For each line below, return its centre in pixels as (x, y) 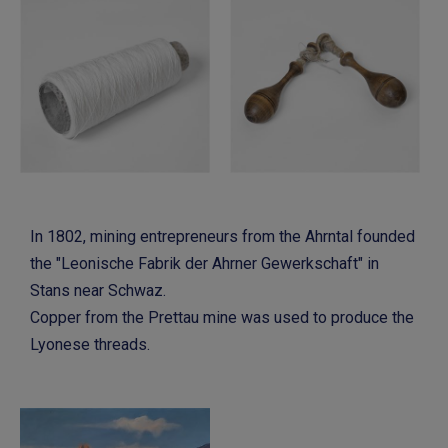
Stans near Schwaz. (98, 291)
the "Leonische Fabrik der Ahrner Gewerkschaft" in (204, 264)
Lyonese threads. (90, 345)
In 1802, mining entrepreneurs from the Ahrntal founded (222, 237)
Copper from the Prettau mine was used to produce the (222, 318)
